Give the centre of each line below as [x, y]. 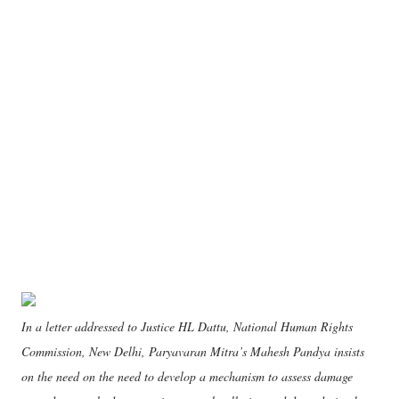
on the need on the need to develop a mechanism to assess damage [187, 376]
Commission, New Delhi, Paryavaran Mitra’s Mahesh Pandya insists [193, 351]
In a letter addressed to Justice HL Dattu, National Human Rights [187, 326]
